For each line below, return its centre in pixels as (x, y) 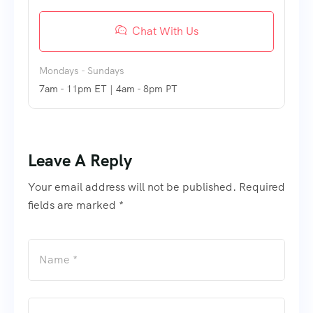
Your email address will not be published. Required (156, 187)
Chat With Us (165, 31)
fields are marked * (76, 205)
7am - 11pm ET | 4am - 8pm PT (108, 89)
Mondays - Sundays (82, 71)
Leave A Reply (80, 160)
